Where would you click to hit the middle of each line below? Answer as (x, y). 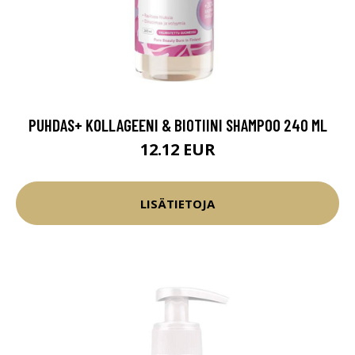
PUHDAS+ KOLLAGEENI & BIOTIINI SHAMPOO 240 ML (177, 125)
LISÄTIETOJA (177, 203)
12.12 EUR (177, 149)
